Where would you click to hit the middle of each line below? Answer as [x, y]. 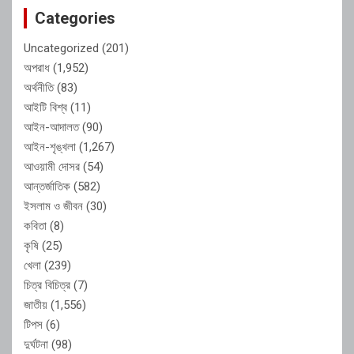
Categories [75, 18]
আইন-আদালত [51, 127]
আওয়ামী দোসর [52, 166]
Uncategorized [61, 48]
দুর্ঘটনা [36, 344]
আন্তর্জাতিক [47, 186]
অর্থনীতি [39, 87]
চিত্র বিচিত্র [47, 285]
